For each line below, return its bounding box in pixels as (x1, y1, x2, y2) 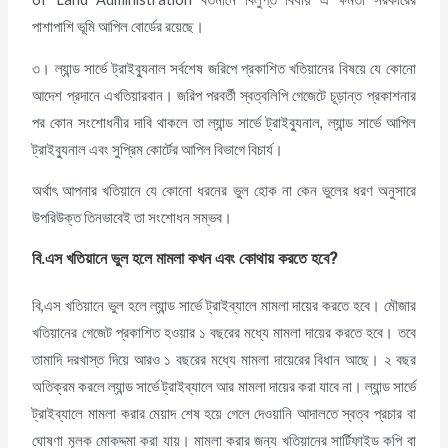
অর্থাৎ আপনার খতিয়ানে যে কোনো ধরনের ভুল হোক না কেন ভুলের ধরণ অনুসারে (32, 182, 416, 200)
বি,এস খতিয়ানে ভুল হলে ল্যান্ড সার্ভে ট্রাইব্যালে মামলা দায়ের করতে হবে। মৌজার (32, 297, 416, 315)
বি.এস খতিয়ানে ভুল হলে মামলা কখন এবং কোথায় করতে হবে (32, 247, 330, 272)
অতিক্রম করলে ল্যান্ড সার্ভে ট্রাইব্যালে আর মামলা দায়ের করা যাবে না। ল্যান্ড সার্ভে (32, 378, 416, 396)
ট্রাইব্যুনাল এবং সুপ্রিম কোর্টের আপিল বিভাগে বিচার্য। (32, 140, 284, 158)
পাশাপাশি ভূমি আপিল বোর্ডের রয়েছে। (32, 18, 205, 36)
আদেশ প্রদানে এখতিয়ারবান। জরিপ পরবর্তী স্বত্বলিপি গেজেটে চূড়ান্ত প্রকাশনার (32, 86, 416, 104)
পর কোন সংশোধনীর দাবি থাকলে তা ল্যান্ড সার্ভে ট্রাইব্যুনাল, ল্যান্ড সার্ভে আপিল (32, 113, 416, 131)
